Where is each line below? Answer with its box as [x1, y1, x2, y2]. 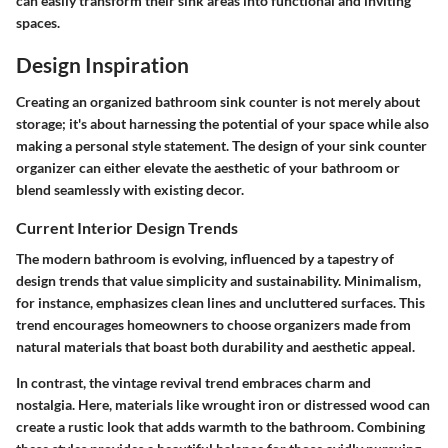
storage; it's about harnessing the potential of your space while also [16, 115, 429, 132]
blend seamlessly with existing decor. [16, 181, 244, 198]
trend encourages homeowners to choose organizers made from [16, 316, 411, 334]
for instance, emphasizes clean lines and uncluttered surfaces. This [16, 294, 425, 312]
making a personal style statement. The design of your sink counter [16, 137, 427, 154]
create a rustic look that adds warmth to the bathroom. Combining [16, 418, 425, 436]
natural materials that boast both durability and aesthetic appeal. [16, 338, 415, 356]
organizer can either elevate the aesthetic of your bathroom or [16, 159, 400, 176]
